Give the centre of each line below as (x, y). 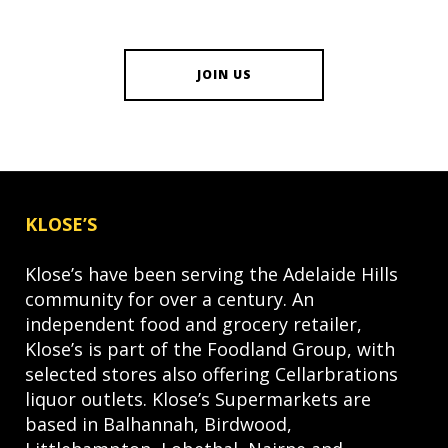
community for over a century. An (169, 299)
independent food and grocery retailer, (193, 324)
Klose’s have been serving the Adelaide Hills (211, 274)
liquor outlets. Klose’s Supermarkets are (198, 399)
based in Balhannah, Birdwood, (158, 424)
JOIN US (224, 75)
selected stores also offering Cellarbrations (211, 374)
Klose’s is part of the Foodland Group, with (210, 349)
